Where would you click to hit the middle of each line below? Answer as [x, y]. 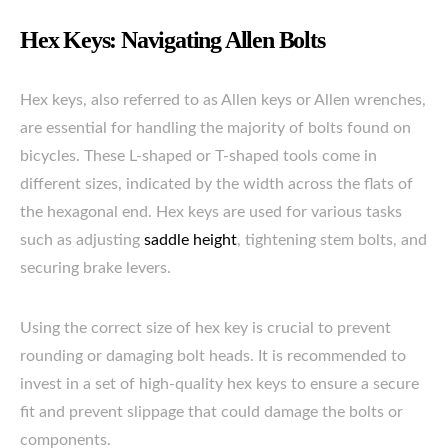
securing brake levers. [95, 268]
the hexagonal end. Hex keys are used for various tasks [211, 212]
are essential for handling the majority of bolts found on [215, 128]
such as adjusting [82, 240]
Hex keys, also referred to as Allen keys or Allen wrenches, [223, 100]
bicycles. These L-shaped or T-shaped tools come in [198, 156]
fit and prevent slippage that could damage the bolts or [211, 412]
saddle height [190, 240]
